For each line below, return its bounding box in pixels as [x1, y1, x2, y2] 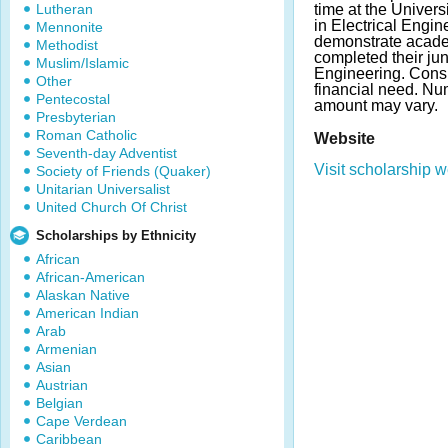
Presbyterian [36, 109, 116, 125]
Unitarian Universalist [36, 181, 170, 197]
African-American [36, 269, 145, 285]
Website [314, 129, 375, 147]
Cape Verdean [36, 413, 127, 429]
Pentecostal [36, 91, 110, 107]
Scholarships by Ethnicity [36, 228, 196, 243]
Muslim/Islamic [36, 55, 129, 71]
